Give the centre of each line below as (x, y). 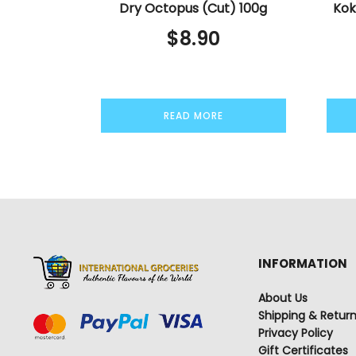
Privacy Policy (296, 333)
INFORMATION (303, 264)
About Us (283, 298)
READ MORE (193, 115)
